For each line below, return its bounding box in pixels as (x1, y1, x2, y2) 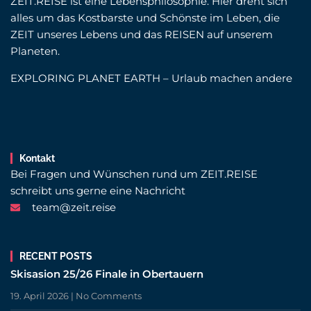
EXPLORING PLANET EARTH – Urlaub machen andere (10, 72, 292, 85)
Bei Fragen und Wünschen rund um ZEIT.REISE (10, 167, 258, 181)
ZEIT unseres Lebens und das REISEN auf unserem (10, 28, 273, 42)
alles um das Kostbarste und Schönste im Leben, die (10, 11, 280, 25)
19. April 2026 (10, 290, 71, 302)
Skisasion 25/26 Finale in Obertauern (10, 267, 203, 281)
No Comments (74, 290, 142, 302)
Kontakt (19, 153, 55, 165)
